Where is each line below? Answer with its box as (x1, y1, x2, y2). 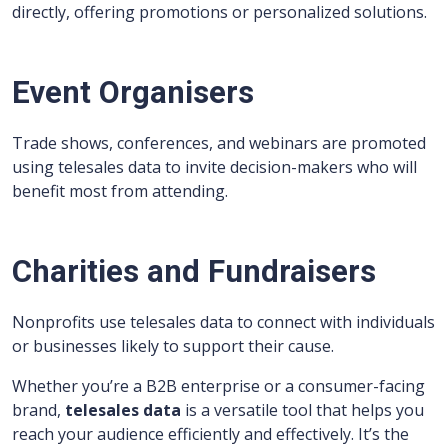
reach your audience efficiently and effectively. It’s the (12, 423, 409, 446)
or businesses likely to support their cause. (12, 335, 334, 358)
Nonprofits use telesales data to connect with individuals (12, 311, 435, 334)
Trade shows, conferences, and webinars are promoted (12, 132, 426, 155)
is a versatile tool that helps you (181, 399, 424, 422)
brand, (12, 399, 65, 422)
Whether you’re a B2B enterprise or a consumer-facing (12, 375, 425, 398)
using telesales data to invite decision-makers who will (12, 156, 417, 179)
